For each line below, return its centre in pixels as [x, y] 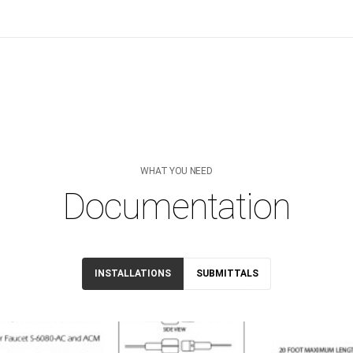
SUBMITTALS [227, 274]
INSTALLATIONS [133, 274]
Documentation [176, 207]
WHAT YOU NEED [176, 171]
